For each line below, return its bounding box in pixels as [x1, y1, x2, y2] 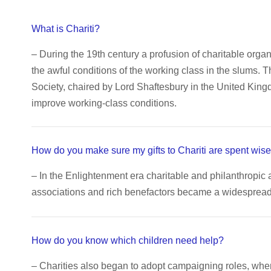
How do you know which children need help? [31, 235, 224, 246]
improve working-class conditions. [31, 98, 177, 108]
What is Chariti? [31, 24, 100, 34]
